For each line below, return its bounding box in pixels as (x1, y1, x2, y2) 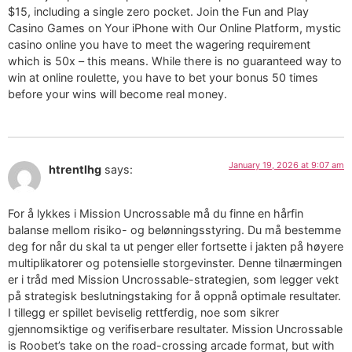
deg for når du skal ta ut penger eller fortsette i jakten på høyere (8, 240, 343, 254)
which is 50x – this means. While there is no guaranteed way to (8, 53, 342, 68)
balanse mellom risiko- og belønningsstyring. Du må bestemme (8, 223, 341, 237)
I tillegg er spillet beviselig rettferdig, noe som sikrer (8, 306, 279, 320)
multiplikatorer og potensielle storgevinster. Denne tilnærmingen (8, 256, 342, 270)
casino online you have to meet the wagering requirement (8, 37, 310, 51)
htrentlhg (49, 163, 101, 177)
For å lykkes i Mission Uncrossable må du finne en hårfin (8, 207, 303, 221)
